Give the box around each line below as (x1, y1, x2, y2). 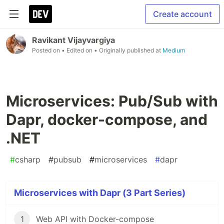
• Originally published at (94, 46, 162, 54)
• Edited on (61, 46, 94, 54)
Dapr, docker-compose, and (6, 110, 207, 128)
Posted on (32, 46, 61, 54)
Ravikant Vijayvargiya (32, 35, 115, 45)
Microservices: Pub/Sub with (6, 92, 218, 110)
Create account (153, 9, 212, 19)
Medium (162, 46, 185, 54)
